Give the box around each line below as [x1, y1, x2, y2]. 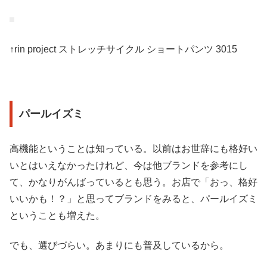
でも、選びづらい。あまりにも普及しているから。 [10, 240, 229, 251]
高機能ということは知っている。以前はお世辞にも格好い [10, 143, 257, 154]
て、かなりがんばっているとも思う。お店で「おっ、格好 [10, 176, 257, 187]
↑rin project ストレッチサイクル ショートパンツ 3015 [10, 44, 237, 54]
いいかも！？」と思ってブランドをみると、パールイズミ [10, 193, 257, 204]
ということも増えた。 [10, 210, 105, 221]
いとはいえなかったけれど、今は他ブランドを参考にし [10, 160, 248, 170]
